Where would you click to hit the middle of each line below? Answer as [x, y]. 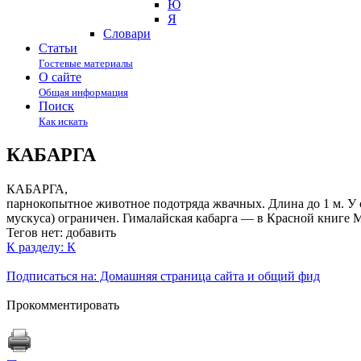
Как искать [63, 121]
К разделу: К [41, 247]
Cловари [127, 33]
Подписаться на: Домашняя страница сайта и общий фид [163, 276]
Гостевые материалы [86, 63]
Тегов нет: [35, 232]
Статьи [58, 48]
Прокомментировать [63, 305]
